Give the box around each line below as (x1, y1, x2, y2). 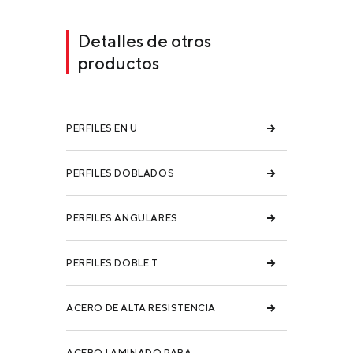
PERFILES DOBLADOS (66, 166, 175, 179)
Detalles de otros (78, 30, 211, 51)
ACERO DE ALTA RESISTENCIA (66, 301, 216, 314)
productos (78, 52, 159, 73)
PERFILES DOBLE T (66, 256, 158, 269)
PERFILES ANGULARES (66, 211, 178, 224)
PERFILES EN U (66, 121, 138, 134)
